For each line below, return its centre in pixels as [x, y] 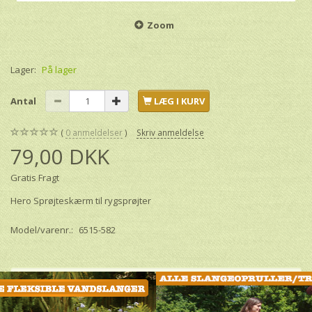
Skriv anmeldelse [170, 133]
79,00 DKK [60, 157]
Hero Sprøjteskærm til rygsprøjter [81, 201]
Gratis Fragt [35, 178]
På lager [59, 70]
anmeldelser [96, 133]
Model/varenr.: [43, 230]
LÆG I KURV [179, 101]
